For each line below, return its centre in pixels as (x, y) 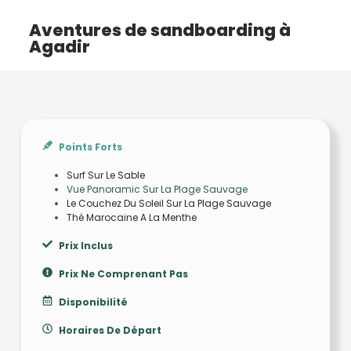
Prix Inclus (85, 246)
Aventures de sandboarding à (159, 30)
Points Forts (90, 147)
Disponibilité (93, 302)
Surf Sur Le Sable (105, 175)
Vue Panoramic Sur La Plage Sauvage (157, 189)
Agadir (59, 47)
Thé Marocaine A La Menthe (131, 217)
